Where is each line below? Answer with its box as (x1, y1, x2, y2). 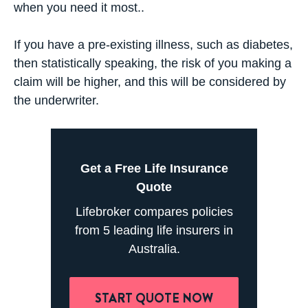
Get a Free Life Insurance (80, 161, 228, 175)
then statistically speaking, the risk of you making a (14, 56, 291, 70)
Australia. (128, 241, 180, 256)
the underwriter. (14, 93, 99, 107)
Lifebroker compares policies (75, 204, 233, 219)
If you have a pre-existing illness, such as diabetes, (14, 37, 293, 52)
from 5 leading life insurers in (75, 223, 233, 237)
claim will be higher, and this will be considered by (14, 74, 286, 89)
